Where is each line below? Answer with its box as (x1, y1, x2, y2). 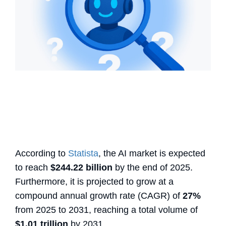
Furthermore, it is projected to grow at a (15, 176, 174, 187)
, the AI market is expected (98, 148, 205, 158)
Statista (68, 148, 98, 158)
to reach (15, 162, 50, 173)
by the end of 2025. (112, 162, 193, 173)
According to (15, 148, 66, 158)
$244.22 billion (50, 162, 112, 173)
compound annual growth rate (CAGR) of (15, 190, 183, 201)
